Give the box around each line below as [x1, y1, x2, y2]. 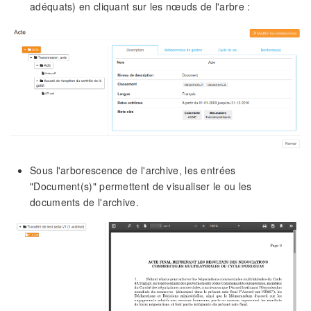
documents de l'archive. [30, 195, 139, 210]
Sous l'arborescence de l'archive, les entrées [30, 163, 236, 178]
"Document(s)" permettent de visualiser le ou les [30, 179, 252, 194]
